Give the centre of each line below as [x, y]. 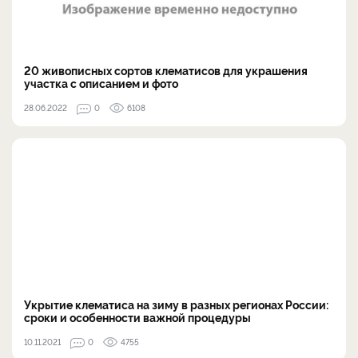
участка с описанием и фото [101, 82]
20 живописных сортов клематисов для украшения [166, 70]
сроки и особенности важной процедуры [137, 316]
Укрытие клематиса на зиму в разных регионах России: [176, 304]
